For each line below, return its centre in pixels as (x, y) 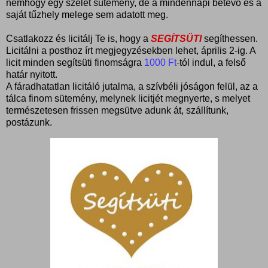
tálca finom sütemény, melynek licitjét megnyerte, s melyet (128, 98)
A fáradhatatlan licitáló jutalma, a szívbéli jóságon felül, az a (132, 86)
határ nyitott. (32, 74)
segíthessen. (230, 38)
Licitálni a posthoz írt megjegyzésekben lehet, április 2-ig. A (131, 50)
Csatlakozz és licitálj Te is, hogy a (78, 38)
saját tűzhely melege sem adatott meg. (87, 14)
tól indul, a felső (213, 62)
